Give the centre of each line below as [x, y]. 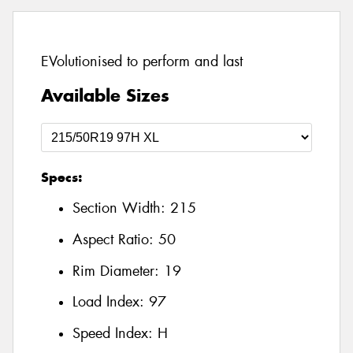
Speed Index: [115, 333]
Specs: [61, 177]
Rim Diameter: [118, 271]
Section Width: [121, 208]
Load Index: [111, 302]
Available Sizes [105, 95]
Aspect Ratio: [115, 240]
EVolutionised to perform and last [142, 62]
